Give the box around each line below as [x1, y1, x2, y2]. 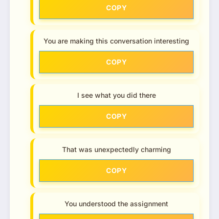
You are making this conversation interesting [44, 37, 189, 45]
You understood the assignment [65, 199, 168, 208]
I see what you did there [77, 91, 156, 100]
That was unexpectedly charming [62, 145, 171, 154]
